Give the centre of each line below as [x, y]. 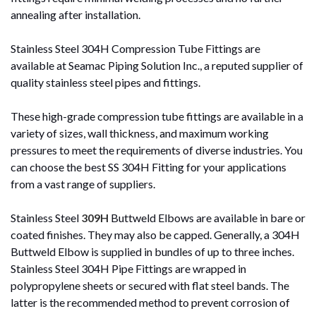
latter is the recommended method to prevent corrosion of [150, 302]
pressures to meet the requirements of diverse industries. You [157, 150]
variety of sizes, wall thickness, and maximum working [140, 133]
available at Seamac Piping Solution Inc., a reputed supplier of [157, 65]
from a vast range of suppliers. [83, 183]
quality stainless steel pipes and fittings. [107, 82]
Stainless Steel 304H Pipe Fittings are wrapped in [128, 268]
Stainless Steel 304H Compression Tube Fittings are [135, 48]
